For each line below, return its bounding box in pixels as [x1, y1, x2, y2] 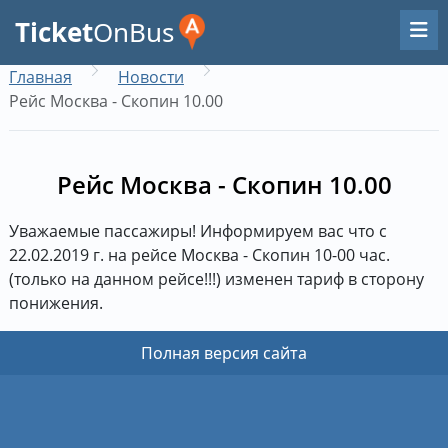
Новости [117, 66, 184, 88]
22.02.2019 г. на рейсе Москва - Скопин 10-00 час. [8, 244, 390, 266]
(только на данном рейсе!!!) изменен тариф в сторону [8, 268, 424, 290]
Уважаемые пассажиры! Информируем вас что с [8, 220, 387, 242]
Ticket [15, 14, 93, 50]
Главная [8, 66, 72, 88]
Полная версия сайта [141, 342, 307, 364]
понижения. [8, 292, 103, 314]
